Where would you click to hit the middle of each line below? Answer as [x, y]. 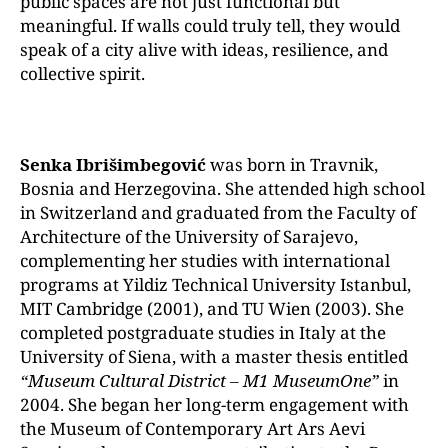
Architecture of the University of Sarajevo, [189, 236]
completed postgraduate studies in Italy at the [203, 332]
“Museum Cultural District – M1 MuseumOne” [199, 380]
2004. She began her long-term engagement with [214, 404]
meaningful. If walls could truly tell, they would [210, 25]
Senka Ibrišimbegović [113, 164]
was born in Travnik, [292, 164]
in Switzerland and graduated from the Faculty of [218, 212]
